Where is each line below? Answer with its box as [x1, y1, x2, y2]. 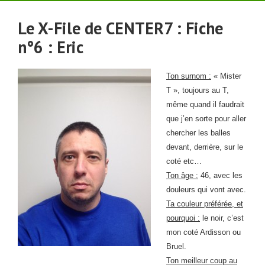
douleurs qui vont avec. [166, 185, 246, 194]
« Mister [211, 72, 241, 80]
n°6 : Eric [18, 36, 83, 58]
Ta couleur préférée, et [166, 199, 243, 208]
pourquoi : [166, 214, 200, 222]
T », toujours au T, [166, 86, 229, 95]
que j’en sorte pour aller [166, 114, 246, 123]
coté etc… [166, 157, 202, 166]
